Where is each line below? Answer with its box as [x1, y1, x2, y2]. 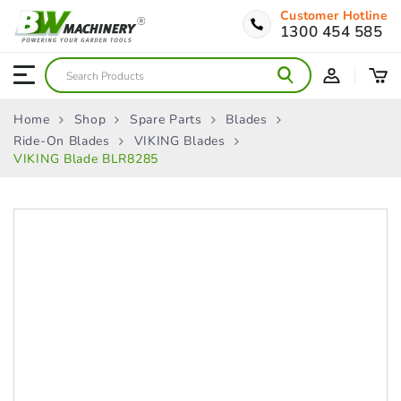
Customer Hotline [279, 7, 388, 24]
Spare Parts [130, 111, 202, 128]
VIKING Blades [133, 132, 226, 149]
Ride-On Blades [13, 132, 110, 149]
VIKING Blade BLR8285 [13, 150, 158, 167]
